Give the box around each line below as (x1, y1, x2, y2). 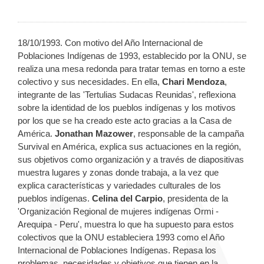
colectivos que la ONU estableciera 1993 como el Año (18, 232, 225, 242)
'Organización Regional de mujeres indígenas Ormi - (18, 206, 219, 216)
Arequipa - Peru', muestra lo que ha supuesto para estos (18, 219, 234, 229)
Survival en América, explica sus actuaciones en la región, (18, 141, 241, 151)
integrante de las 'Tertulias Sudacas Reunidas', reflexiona (18, 89, 236, 100)
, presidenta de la (163, 193, 228, 203)
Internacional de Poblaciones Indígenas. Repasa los (18, 245, 216, 255)
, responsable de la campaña (133, 128, 244, 138)
